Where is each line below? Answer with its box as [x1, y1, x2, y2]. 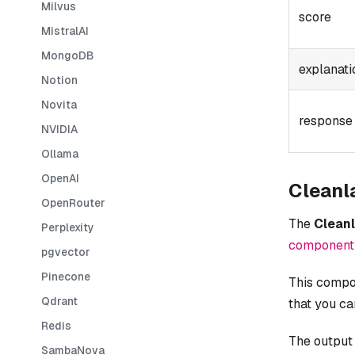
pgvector [41, 244, 90, 259]
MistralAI [41, 23, 89, 38]
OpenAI [41, 170, 79, 185]
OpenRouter [41, 195, 105, 210]
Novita [41, 97, 77, 112]
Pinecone [41, 269, 90, 284]
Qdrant [41, 293, 78, 308]
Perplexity [41, 219, 94, 235]
